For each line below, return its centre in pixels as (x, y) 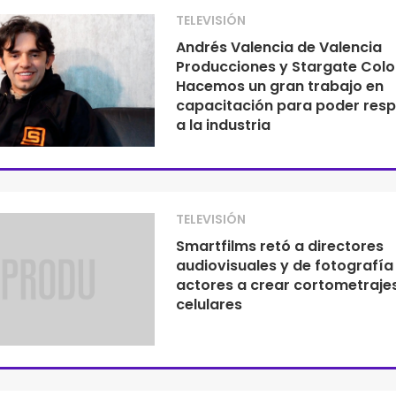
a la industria (223, 125)
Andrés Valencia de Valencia (278, 47)
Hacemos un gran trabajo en (279, 86)
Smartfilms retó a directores (280, 246)
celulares (209, 305)
